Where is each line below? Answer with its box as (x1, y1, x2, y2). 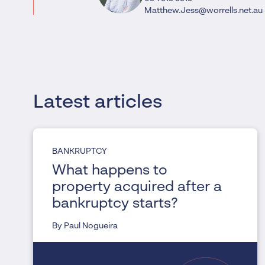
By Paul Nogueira (52, 221, 118, 230)
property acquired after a (52, 180, 222, 195)
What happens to (52, 163, 167, 178)
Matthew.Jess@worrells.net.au (144, 6, 263, 15)
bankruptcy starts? (52, 196, 178, 211)
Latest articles (33, 92, 162, 112)
